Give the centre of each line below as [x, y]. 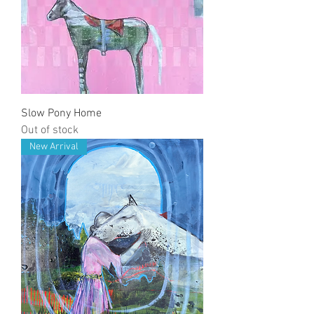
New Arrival [54, 147]
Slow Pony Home [61, 114]
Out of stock [50, 130]
